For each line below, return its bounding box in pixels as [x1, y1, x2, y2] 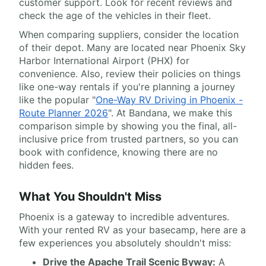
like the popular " [19, 94, 96, 106]
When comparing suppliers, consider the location [19, 28, 239, 41]
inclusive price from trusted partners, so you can [19, 133, 238, 145]
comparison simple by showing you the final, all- [19, 120, 237, 132]
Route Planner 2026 [19, 107, 108, 119]
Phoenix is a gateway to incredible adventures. [19, 211, 229, 223]
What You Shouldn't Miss [19, 189, 161, 204]
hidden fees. [19, 159, 74, 172]
